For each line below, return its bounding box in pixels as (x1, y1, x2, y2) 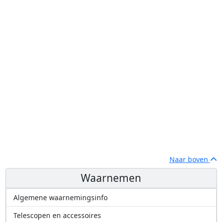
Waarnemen (81, 170, 141, 185)
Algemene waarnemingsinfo (13, 192, 108, 202)
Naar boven (169, 154, 210, 164)
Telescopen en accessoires (13, 210, 101, 220)
